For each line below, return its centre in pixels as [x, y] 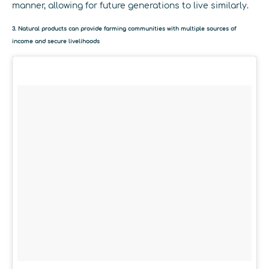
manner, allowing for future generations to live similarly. [130, 6]
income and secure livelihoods [56, 42]
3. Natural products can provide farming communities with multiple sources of [124, 29]
